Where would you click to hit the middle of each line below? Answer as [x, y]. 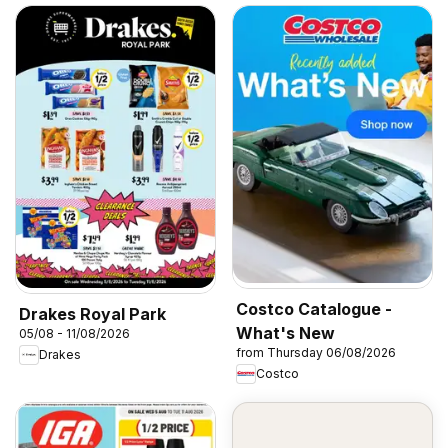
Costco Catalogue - [314, 308]
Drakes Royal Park [92, 313]
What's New [285, 332]
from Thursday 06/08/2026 [316, 352]
